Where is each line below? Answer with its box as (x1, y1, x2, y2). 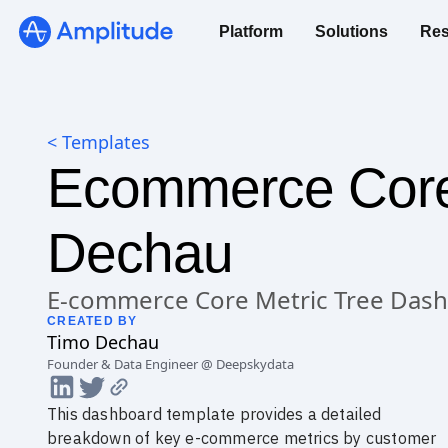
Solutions (315, 23, 388, 40)
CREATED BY (47, 314, 138, 328)
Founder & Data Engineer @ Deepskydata (47, 355, 294, 373)
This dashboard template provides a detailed (47, 404, 382, 424)
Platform (219, 23, 283, 40)
